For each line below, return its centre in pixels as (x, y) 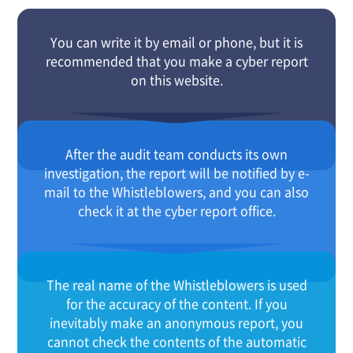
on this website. (176, 80)
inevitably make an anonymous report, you (176, 322)
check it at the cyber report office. (176, 210)
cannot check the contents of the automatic (176, 341)
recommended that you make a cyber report (176, 61)
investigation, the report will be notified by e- (176, 173)
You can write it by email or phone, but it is (176, 42)
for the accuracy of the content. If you (176, 303)
